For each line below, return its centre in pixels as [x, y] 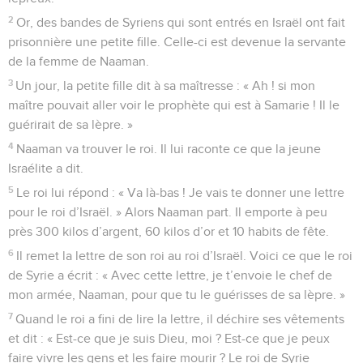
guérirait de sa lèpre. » [70, 124]
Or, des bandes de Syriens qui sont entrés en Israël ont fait [181, 22]
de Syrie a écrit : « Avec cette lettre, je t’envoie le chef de [170, 275]
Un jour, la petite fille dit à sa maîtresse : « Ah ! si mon [166, 85]
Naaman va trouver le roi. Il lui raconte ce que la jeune [169, 149]
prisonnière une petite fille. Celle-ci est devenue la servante [177, 42]
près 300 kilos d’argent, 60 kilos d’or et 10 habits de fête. [169, 231]
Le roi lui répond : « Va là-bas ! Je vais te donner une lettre [181, 192]
